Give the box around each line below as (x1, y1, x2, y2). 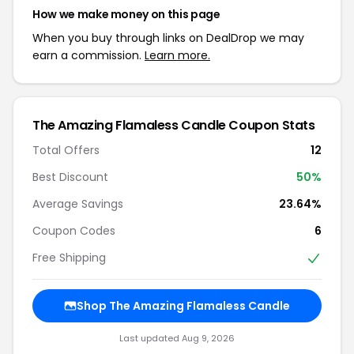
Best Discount (32, 168, 108, 185)
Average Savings (32, 195, 123, 212)
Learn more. (145, 47, 210, 63)
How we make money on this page (32, 6, 220, 22)
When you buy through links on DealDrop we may (32, 29, 304, 46)
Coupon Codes (32, 222, 115, 239)
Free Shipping (32, 249, 106, 265)
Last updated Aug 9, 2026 (119, 332, 235, 345)
